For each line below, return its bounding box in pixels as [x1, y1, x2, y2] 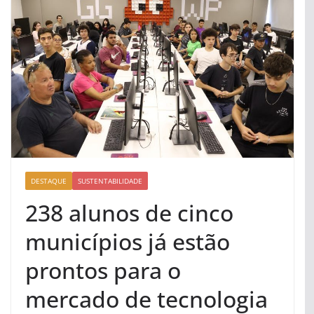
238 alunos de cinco [25, 197, 233, 228]
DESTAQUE [31, 175, 67, 186]
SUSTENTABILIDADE [78, 175, 142, 186]
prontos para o [25, 254, 181, 285]
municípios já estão [25, 226, 230, 257]
